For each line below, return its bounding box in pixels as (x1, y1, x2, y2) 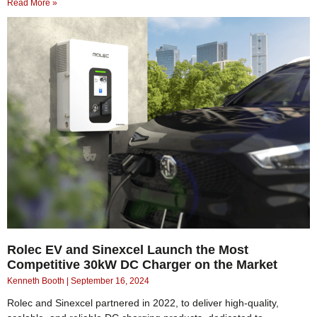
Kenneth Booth (7, 276, 67, 287)
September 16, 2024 (71, 276, 149, 287)
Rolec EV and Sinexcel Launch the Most (7, 243, 248, 258)
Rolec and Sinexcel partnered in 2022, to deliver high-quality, (7, 297, 279, 309)
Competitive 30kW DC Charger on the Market (7, 258, 277, 272)
